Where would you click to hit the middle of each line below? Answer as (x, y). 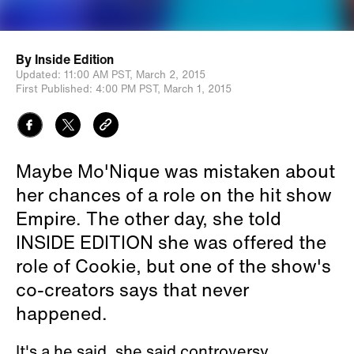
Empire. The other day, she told (149, 218)
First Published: (54, 89)
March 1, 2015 (198, 89)
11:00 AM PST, (98, 75)
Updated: (38, 75)
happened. (62, 313)
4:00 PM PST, (128, 89)
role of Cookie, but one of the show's (173, 265)
